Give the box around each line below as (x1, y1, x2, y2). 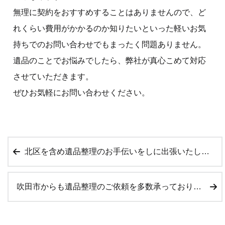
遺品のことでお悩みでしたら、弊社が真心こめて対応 (13, 56, 206, 65)
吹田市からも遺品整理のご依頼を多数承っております (17, 182, 193, 191)
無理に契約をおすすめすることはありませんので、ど (13, 8, 206, 17)
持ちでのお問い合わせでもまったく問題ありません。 (13, 40, 206, 49)
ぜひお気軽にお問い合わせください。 (13, 88, 150, 97)
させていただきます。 (13, 72, 93, 81)
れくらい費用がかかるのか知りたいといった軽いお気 (13, 24, 206, 33)
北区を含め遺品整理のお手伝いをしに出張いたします (25, 147, 201, 156)
